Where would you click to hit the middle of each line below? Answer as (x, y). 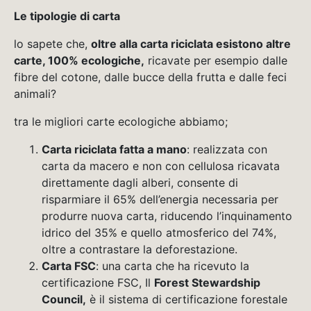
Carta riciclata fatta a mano (114, 149)
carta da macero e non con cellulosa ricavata (161, 166)
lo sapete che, (52, 43)
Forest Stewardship (207, 282)
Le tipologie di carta (67, 16)
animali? (35, 93)
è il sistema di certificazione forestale (187, 299)
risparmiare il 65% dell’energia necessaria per (160, 199)
